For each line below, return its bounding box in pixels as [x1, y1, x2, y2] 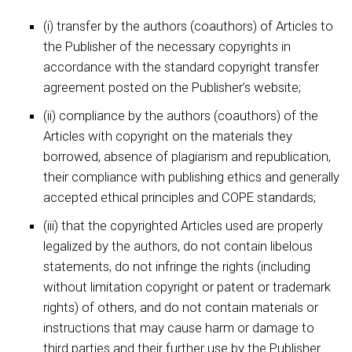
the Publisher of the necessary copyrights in [43, 38, 291, 54]
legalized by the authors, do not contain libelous [43, 238, 313, 254]
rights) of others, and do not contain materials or [43, 299, 318, 315]
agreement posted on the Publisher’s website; [43, 79, 301, 95]
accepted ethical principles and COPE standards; [43, 189, 316, 205]
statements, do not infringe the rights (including [43, 258, 310, 274]
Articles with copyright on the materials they [43, 128, 292, 144]
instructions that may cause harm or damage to [43, 320, 314, 335]
